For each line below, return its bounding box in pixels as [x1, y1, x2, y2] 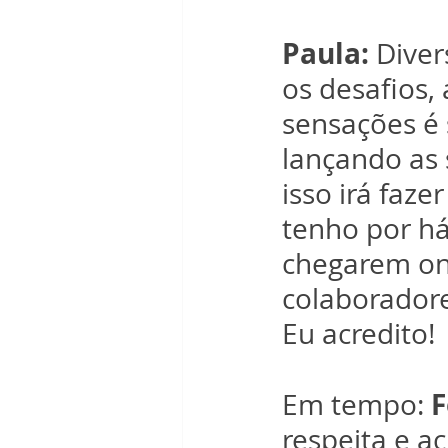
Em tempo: [282, 386, 431, 423]
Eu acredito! [282, 315, 435, 352]
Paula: [282, 34, 369, 73]
